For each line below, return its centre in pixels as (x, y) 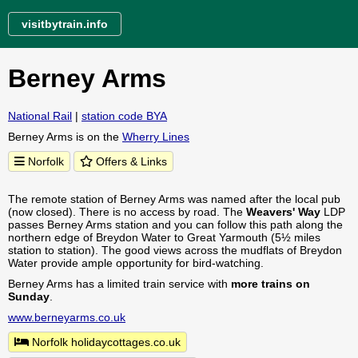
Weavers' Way (283, 212)
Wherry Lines (156, 137)
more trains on (270, 284)
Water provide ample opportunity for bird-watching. (136, 263)
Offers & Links (130, 161)
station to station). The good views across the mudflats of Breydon (175, 250)
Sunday (29, 296)
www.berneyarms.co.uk (67, 317)
